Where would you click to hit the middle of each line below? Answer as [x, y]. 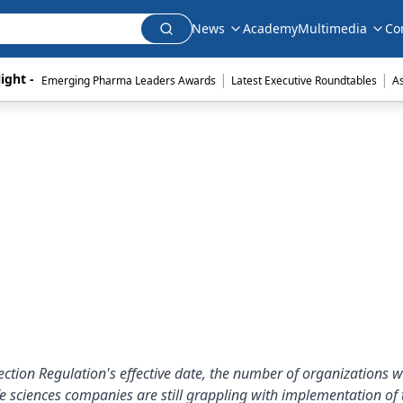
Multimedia [332, 28]
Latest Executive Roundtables [304, 81]
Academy [270, 28]
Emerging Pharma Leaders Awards [128, 81]
